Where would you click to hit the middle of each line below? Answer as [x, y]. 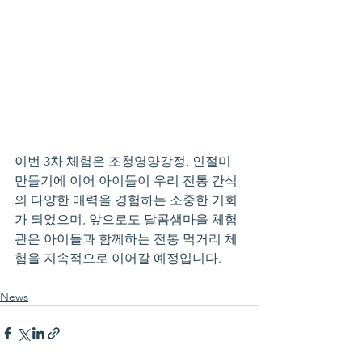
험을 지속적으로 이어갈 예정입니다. [118, 258]
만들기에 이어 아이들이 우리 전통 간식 [126, 181]
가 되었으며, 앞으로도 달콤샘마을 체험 [126, 219]
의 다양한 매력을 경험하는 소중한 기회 [126, 200]
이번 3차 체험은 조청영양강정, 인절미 [124, 161]
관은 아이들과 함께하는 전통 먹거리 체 [126, 239]
